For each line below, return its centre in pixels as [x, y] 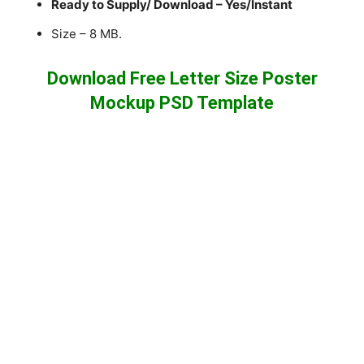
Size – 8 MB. [87, 33]
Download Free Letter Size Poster [182, 78]
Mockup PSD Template [182, 102]
